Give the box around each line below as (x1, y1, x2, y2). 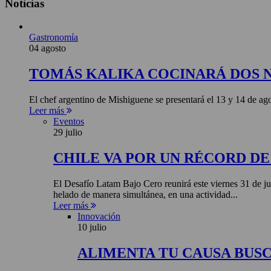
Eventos (53, 116, 84, 127)
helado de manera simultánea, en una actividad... (53, 189, 238, 200)
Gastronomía (29, 32, 78, 43)
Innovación (77, 211, 120, 221)
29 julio (53, 127, 82, 138)
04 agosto (29, 43, 66, 54)
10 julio (77, 221, 106, 232)
